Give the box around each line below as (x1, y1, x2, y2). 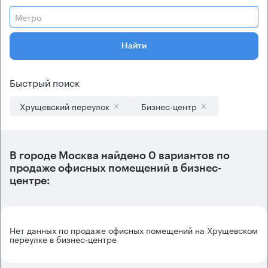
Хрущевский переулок (20, 99, 109, 112)
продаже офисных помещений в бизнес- (10, 163, 221, 173)
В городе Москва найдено (10, 150, 146, 161)
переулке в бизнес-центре (10, 232, 117, 245)
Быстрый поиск (10, 74, 80, 89)
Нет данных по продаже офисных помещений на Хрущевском (10, 223, 258, 236)
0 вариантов (146, 150, 214, 161)
